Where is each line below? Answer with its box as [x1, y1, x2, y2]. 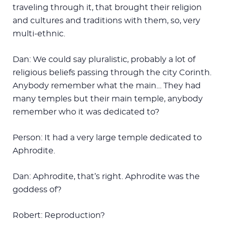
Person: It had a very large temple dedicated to [13, 133, 202, 142]
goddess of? [13, 185, 62, 194]
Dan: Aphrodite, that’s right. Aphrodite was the [13, 172, 200, 181]
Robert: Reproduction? [13, 211, 105, 219]
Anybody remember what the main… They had [13, 81, 201, 90]
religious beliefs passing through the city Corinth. [13, 68, 211, 77]
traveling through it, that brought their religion [13, 3, 202, 12]
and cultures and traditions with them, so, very [13, 16, 200, 25]
